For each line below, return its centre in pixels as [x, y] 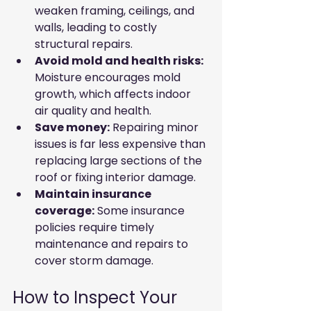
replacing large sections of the [120, 161]
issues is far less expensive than [121, 144]
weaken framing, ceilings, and [116, 11]
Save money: [72, 128]
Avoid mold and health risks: [119, 61]
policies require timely [96, 228]
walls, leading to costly [97, 28]
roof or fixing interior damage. [115, 178]
